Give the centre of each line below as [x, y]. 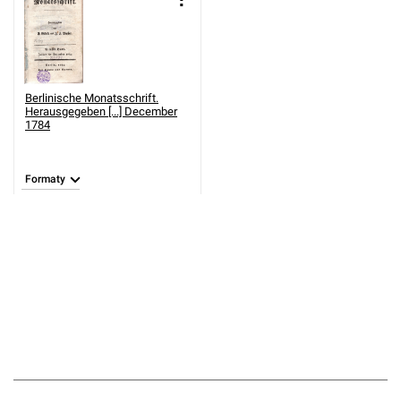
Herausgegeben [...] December [101, 111]
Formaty [45, 179]
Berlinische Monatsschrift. [92, 98]
